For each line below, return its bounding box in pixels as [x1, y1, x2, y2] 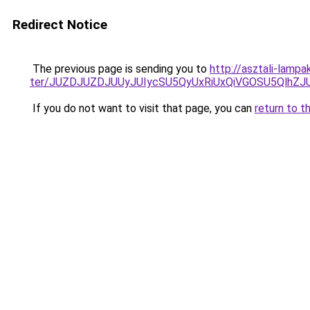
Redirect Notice [12, 17, 107, 33]
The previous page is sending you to [30, 62, 210, 75]
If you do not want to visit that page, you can [30, 102, 255, 115]
